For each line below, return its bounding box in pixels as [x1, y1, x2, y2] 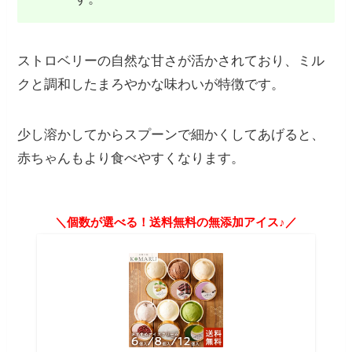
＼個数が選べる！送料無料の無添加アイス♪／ [55, 215, 297, 229]
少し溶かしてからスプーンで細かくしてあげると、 [17, 127, 325, 143]
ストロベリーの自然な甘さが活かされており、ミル [17, 53, 325, 69]
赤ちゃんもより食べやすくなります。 [17, 151, 245, 167]
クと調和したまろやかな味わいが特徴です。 [17, 77, 285, 93]
